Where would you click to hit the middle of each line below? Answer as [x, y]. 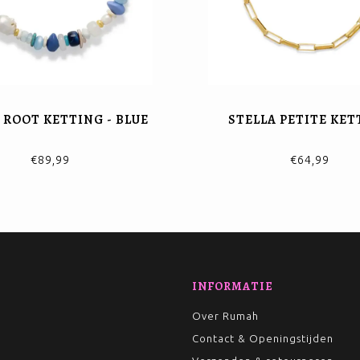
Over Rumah [225, 315]
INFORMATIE [233, 286]
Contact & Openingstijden [263, 338]
